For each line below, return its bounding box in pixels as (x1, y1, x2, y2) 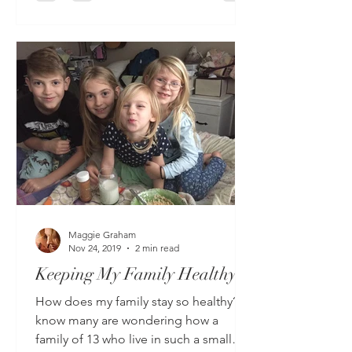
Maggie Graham (68, 229, 136, 240)
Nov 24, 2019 (68, 242, 121, 254)
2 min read (135, 242, 179, 254)
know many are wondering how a (35, 313, 218, 328)
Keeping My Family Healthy (35, 263, 236, 284)
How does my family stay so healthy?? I (35, 294, 250, 309)
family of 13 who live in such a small (35, 332, 232, 346)
